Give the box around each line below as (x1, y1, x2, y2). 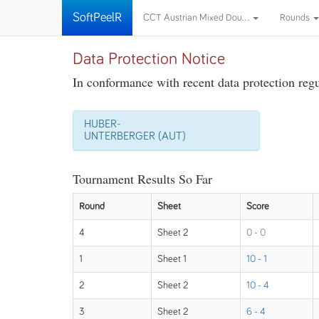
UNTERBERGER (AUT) (84, 130, 186, 142)
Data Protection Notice (73, 51, 225, 68)
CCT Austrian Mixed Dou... (143, 13, 251, 23)
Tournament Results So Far (73, 170, 212, 187)
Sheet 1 (157, 254, 187, 264)
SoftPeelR (73, 11, 122, 24)
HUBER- (84, 118, 121, 130)
